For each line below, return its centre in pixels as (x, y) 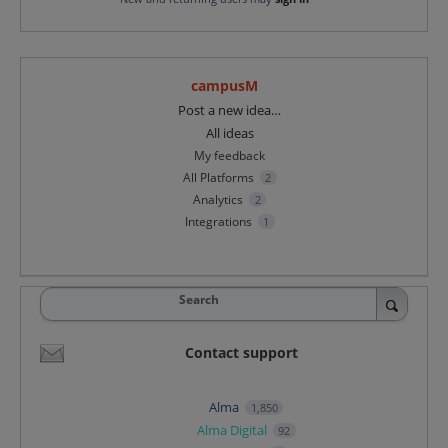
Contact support (241, 352)
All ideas (229, 132)
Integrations (219, 221)
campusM (224, 85)
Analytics (218, 199)
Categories (97, 114)
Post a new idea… (230, 109)
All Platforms (218, 177)
